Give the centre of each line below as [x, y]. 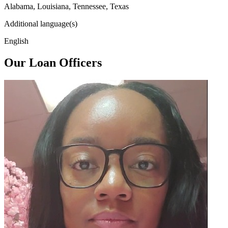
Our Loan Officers [53, 62]
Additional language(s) [41, 23]
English [16, 41]
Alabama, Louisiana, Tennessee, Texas [66, 6]
